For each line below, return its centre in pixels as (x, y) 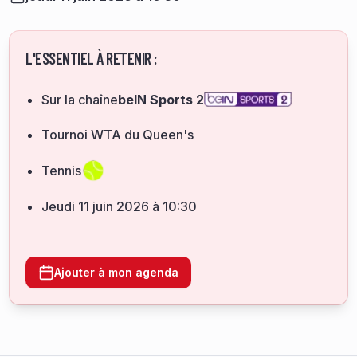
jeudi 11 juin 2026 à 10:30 (123, 206)
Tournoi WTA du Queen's (118, 135)
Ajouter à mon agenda (116, 272)
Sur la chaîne (80, 100)
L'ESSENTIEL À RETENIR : (91, 58)
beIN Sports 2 (161, 100)
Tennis (61, 171)
